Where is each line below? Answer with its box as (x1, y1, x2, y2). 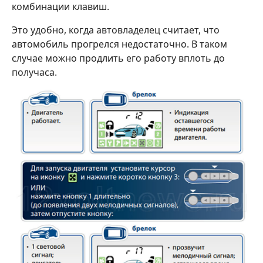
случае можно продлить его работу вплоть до (12, 51, 225, 65)
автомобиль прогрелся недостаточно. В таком (12, 37, 227, 50)
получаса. (12, 65, 57, 79)
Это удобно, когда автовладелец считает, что (12, 23, 220, 36)
